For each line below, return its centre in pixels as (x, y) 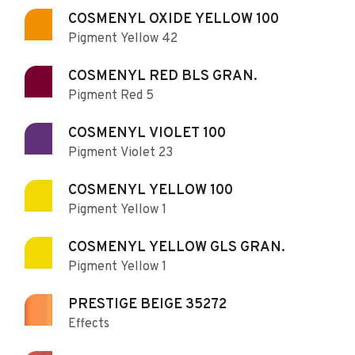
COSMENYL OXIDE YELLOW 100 (174, 19)
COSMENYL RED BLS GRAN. (163, 76)
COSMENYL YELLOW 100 (151, 190)
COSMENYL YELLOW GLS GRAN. (177, 247)
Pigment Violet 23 (120, 153)
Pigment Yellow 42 (123, 38)
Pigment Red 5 (111, 95)
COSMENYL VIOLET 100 (147, 133)
